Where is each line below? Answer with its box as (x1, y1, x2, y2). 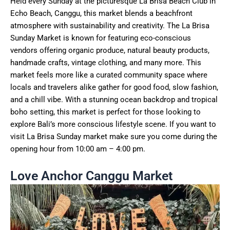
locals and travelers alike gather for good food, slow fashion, (10, 82, 218, 92)
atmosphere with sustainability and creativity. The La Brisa (10, 21, 209, 30)
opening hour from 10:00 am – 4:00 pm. (10, 144, 145, 154)
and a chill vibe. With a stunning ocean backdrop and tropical (10, 94, 218, 104)
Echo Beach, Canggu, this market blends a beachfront (10, 8, 193, 18)
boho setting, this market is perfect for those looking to (10, 107, 201, 117)
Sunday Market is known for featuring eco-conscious (10, 33, 191, 43)
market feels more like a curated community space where (10, 70, 207, 80)
